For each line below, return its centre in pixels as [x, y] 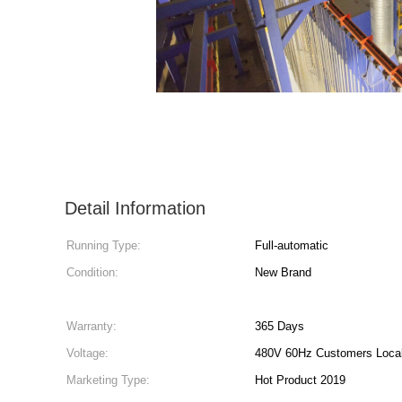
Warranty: [92, 326]
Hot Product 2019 [300, 380]
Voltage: [87, 353]
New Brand [283, 272]
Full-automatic [292, 245]
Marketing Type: [108, 380]
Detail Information [135, 208]
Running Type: [104, 245]
